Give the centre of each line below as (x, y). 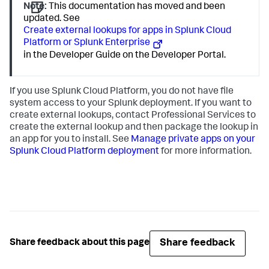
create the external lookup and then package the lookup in (134, 128)
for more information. (205, 152)
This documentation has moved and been (136, 7)
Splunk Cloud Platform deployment (84, 152)
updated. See (52, 19)
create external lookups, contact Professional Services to (133, 116)
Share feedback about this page (80, 243)
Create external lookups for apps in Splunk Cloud (128, 31)
